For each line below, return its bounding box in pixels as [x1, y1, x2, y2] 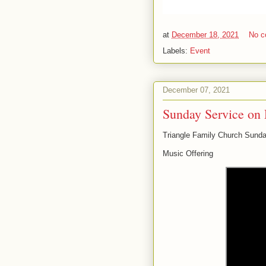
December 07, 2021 [163, 85, 230, 95]
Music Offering [163, 148, 213, 158]
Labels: [163, 46, 190, 55]
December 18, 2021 [172, 30, 239, 39]
